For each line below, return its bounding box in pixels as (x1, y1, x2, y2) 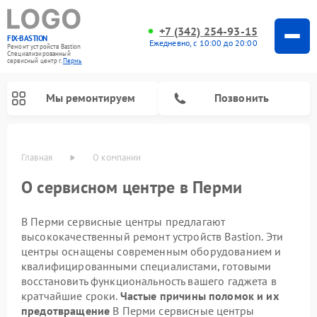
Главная (21, 151, 53, 163)
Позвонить (214, 91, 270, 105)
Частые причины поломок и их (120, 288, 279, 303)
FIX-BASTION (7, 33, 47, 43)
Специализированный (7, 49, 71, 57)
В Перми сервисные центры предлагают (21, 214, 226, 229)
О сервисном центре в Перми (21, 175, 243, 198)
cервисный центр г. (7, 56, 63, 64)
